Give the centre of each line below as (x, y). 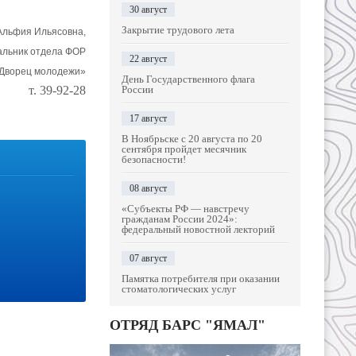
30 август (148, 10)
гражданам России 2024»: (180, 219)
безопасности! (154, 159)
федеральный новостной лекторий (198, 229)
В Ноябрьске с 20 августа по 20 (192, 139)
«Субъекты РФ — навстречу (186, 209)
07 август (148, 258)
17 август (148, 118)
